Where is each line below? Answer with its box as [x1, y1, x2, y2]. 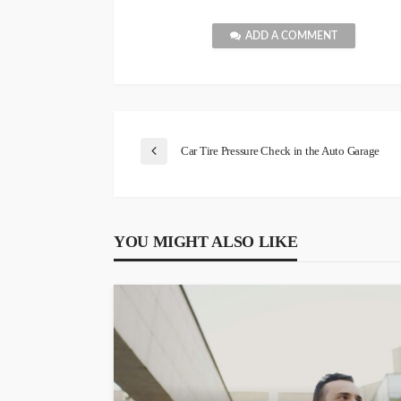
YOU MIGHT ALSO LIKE [114, 232, 298, 251]
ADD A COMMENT [245, 30, 337, 41]
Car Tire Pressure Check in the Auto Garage [181, 143, 380, 158]
